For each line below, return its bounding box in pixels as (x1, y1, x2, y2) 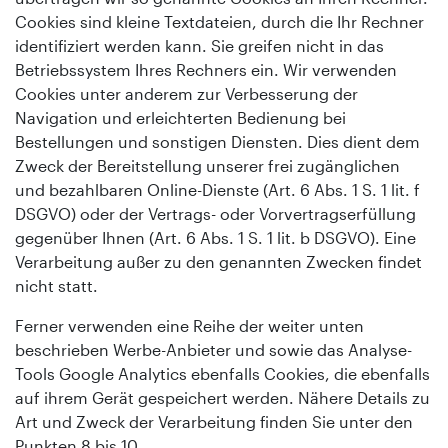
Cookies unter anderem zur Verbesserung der (15, 83, 358, 103)
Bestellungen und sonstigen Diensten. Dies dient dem (15, 131, 420, 151)
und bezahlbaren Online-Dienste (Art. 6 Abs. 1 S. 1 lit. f (15, 179, 420, 199)
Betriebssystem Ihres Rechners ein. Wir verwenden (15, 59, 397, 79)
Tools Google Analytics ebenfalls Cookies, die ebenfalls (15, 363, 430, 383)
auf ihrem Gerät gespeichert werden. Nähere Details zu (15, 387, 430, 407)
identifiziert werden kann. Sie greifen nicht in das (15, 35, 384, 55)
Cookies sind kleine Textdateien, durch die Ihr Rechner (15, 11, 424, 31)
